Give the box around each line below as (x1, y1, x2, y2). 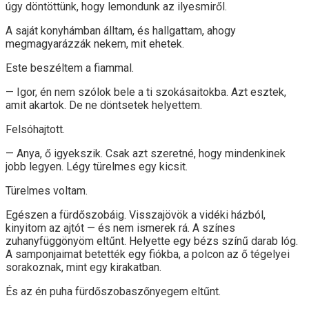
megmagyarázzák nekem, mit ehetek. (6, 37, 184, 50)
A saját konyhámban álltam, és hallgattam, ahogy (6, 23, 236, 37)
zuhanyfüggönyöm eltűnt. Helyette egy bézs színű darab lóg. (6, 234, 298, 248)
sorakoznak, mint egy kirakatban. (6, 260, 161, 274)
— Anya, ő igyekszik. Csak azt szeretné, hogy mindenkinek (6, 146, 286, 160)
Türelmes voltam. (6, 183, 88, 197)
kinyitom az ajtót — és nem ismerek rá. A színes (6, 221, 235, 235)
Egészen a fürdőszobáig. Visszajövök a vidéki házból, (6, 208, 266, 221)
